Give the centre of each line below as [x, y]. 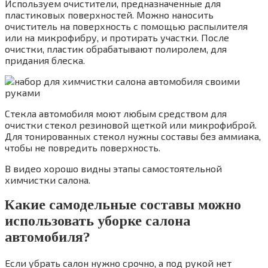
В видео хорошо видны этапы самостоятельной [113, 168]
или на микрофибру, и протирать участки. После [117, 37]
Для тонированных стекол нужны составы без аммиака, [133, 136]
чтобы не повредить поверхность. [83, 147]
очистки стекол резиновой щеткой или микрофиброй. [131, 124]
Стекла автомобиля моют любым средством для [116, 113]
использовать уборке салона [98, 221]
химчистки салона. [48, 179]
